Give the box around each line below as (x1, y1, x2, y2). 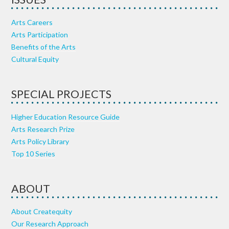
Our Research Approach (11, 219, 89, 228)
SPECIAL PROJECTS (11, 87, 112, 101)
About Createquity (11, 207, 73, 216)
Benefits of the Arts (11, 42, 76, 51)
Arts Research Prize (11, 124, 75, 133)
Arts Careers (11, 17, 53, 27)
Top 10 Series (11, 149, 56, 158)
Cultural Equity (11, 54, 59, 63)
